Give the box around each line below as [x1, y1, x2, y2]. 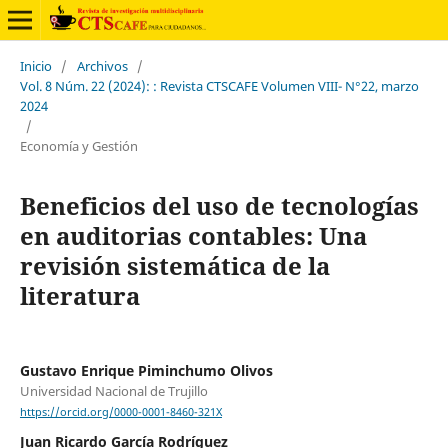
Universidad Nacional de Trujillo [19, 381, 208, 400]
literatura [19, 278, 140, 312]
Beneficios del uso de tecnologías [19, 188, 419, 222]
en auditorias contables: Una [19, 218, 367, 252]
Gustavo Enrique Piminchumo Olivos [19, 360, 273, 380]
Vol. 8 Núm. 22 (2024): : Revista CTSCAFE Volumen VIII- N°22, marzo [19, 76, 419, 95]
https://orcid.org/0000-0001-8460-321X [19, 405, 222, 420]
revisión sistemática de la [19, 248, 330, 282]
